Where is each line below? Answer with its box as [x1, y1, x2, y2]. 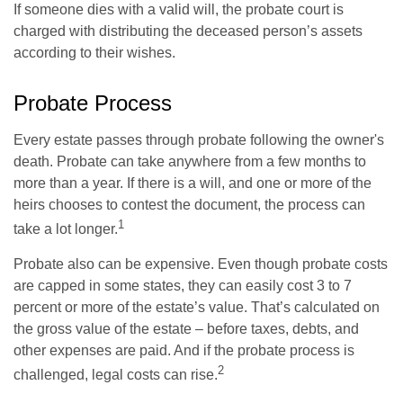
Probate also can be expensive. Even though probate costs [13, 256, 388, 273]
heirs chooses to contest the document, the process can [13, 197, 365, 212]
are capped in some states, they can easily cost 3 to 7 [13, 278, 352, 294]
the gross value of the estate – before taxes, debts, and [13, 321, 359, 337]
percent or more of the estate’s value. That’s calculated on [13, 300, 380, 316]
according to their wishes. [13, 45, 175, 60]
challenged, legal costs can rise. [13, 367, 218, 383]
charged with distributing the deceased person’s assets [13, 23, 363, 39]
